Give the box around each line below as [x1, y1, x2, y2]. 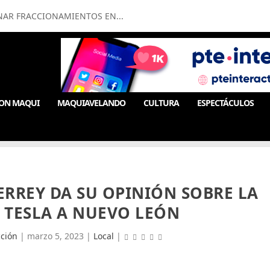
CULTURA [143, 97, 180, 108]
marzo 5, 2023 [27, 230, 84, 242]
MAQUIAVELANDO [57, 97, 126, 108]
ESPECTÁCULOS [197, 97, 254, 108]
